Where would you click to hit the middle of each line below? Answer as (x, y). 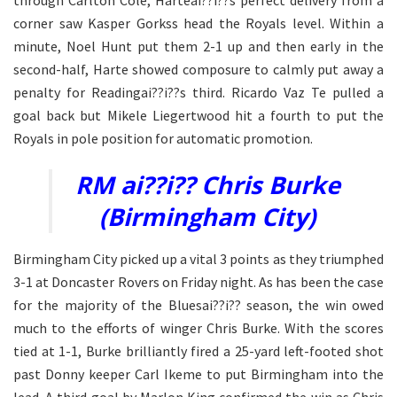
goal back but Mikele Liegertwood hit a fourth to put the (198, 115)
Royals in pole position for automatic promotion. (163, 138)
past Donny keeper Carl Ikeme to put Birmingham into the (198, 374)
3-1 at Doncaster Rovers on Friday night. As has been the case (198, 282)
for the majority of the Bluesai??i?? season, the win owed (198, 305)
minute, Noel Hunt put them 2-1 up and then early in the (198, 46)
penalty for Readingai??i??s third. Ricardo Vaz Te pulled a (198, 92)
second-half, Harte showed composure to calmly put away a (198, 69)
